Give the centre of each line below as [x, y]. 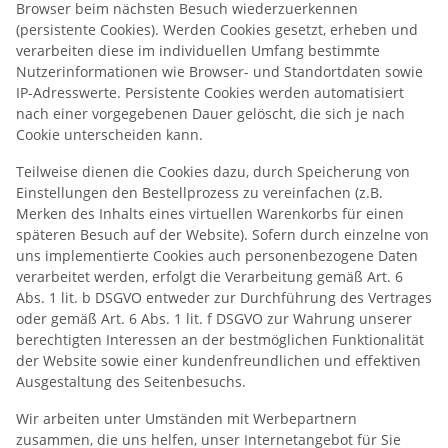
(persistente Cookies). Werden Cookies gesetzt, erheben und [217, 29]
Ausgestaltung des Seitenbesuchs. [131, 381]
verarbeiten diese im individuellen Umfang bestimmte [198, 50]
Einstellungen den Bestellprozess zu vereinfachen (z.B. [199, 192]
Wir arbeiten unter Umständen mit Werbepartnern [186, 418]
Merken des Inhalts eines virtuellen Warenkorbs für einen [210, 213]
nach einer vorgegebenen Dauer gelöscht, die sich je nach [210, 113]
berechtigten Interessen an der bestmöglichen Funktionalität [220, 339]
